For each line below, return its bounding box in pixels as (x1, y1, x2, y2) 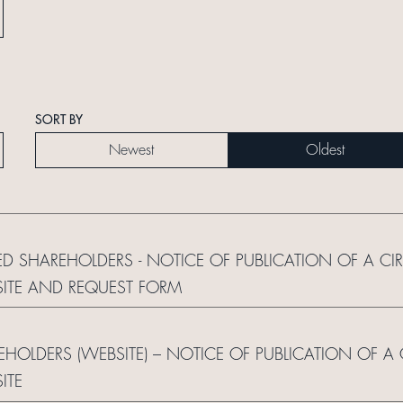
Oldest (305, 142, 345, 157)
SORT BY (34, 112, 83, 126)
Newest (109, 142, 155, 157)
